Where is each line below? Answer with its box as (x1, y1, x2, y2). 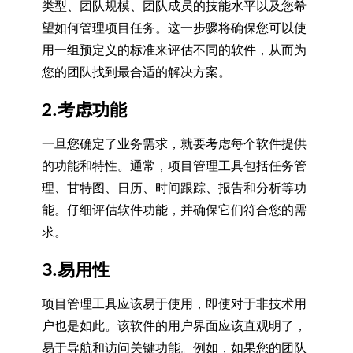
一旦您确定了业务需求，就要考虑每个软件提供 (41, 136, 307, 151)
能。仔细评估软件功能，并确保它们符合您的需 (41, 203, 307, 217)
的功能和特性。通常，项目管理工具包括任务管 (41, 158, 307, 173)
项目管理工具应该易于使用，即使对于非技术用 (41, 296, 307, 311)
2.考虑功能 (41, 100, 127, 120)
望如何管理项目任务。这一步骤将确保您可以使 (41, 20, 307, 35)
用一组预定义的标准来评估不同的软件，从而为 (41, 43, 307, 58)
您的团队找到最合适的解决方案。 (41, 65, 231, 80)
